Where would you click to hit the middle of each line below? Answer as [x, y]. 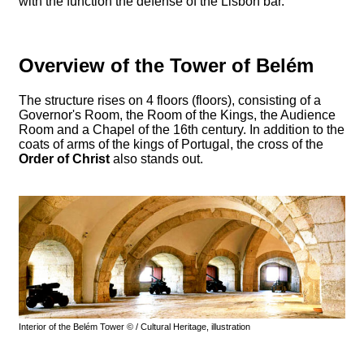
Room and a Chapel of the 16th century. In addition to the [182, 130]
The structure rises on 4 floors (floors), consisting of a [170, 101]
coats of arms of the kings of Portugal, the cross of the [171, 145]
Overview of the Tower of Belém [166, 66]
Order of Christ [64, 159]
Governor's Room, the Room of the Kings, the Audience [177, 115]
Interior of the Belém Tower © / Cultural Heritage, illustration [134, 326]
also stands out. [156, 159]
